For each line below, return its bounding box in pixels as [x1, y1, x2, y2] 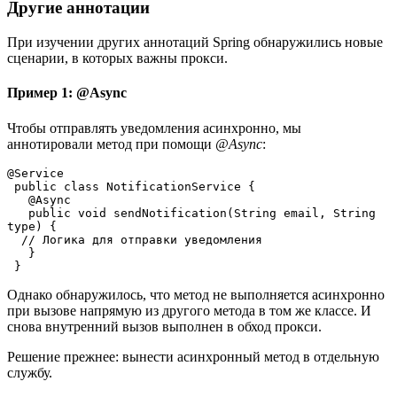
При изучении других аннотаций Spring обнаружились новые [7, 35, 383, 51]
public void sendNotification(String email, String [7, 206, 28, 220]
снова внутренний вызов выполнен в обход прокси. [7, 318, 322, 334]
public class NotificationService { [14, 179, 255, 193]
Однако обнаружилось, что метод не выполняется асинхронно [7, 286, 385, 302]
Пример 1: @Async [7, 85, 127, 101]
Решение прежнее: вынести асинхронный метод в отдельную [7, 348, 379, 364]
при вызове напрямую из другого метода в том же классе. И [7, 302, 371, 318]
